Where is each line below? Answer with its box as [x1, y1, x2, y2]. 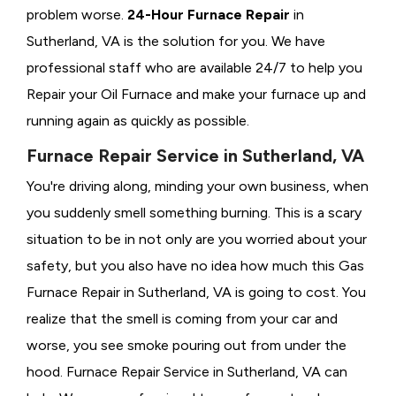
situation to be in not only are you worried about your [27, 231, 367, 248]
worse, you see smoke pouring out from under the [27, 337, 346, 354]
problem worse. [27, 6, 127, 24]
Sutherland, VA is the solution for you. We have [27, 33, 325, 50]
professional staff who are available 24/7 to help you [27, 59, 362, 77]
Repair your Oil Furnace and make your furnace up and [27, 86, 366, 103]
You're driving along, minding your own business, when [27, 178, 369, 195]
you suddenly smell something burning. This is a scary [27, 204, 362, 222]
